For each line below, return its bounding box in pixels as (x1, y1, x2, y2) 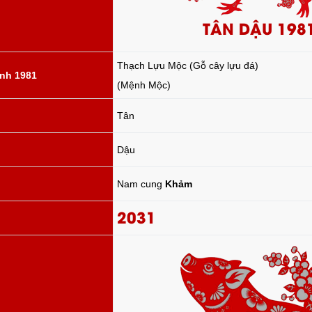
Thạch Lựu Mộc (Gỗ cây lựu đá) (117, 60, 258, 71)
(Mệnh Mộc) (117, 79, 171, 91)
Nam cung (117, 178, 165, 189)
